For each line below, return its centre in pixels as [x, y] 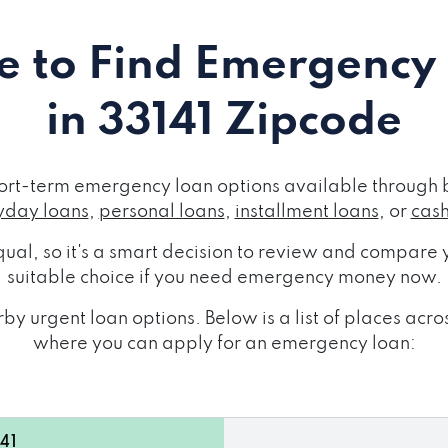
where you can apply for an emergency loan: [224, 343]
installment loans [306, 211]
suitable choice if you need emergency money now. [224, 277]
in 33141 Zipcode [224, 121]
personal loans [161, 211]
